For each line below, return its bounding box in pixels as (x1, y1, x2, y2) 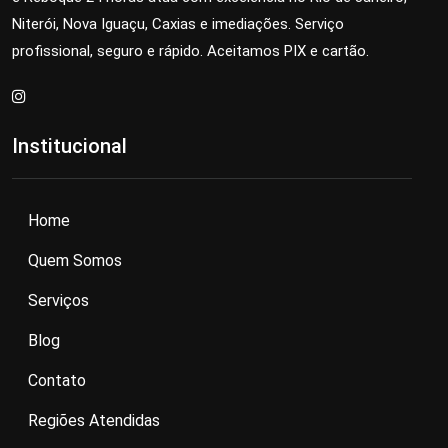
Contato (28, 370, 86, 390)
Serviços (28, 290, 89, 310)
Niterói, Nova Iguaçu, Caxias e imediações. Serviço (12, 14, 344, 33)
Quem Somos (28, 250, 122, 270)
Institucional (12, 133, 127, 158)
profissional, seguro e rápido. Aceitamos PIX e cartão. (12, 41, 369, 60)
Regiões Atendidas (28, 410, 160, 430)
